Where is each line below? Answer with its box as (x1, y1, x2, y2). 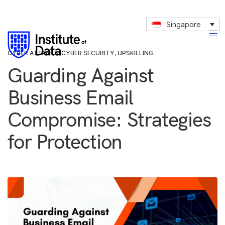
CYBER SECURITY (61, 49, 115, 57)
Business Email (8, 84, 134, 109)
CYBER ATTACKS (8, 49, 58, 57)
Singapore (166, 20, 201, 29)
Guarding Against (8, 62, 154, 87)
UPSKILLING (118, 49, 153, 57)
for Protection (8, 129, 123, 154)
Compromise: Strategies (8, 106, 211, 132)
